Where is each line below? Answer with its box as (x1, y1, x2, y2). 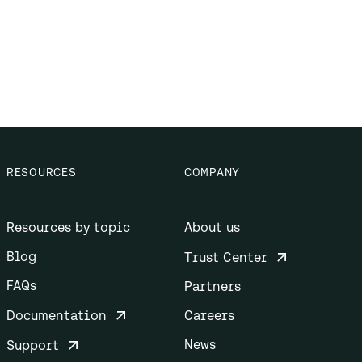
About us (184, 220, 240, 234)
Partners (184, 279, 241, 293)
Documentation (6, 308, 107, 322)
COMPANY (184, 166, 240, 179)
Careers (184, 308, 234, 322)
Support (6, 338, 59, 352)
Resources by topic (6, 220, 130, 234)
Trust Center (184, 250, 267, 264)
